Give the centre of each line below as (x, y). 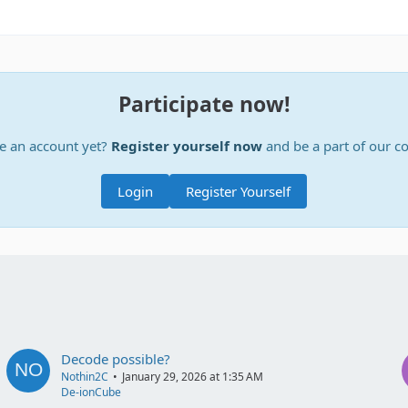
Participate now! (204, 104)
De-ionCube (91, 393)
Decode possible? (115, 359)
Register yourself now (186, 146)
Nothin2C (84, 377)
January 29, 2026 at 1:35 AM (192, 377)
